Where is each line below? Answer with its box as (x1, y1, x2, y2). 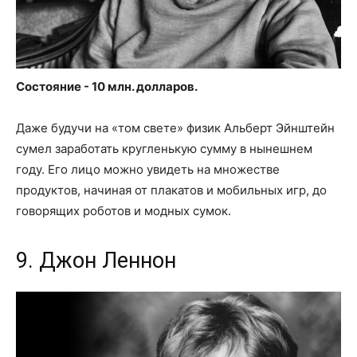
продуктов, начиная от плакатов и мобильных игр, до (16, 182, 327, 198)
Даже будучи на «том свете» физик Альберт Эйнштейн (16, 120, 335, 136)
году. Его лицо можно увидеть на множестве (16, 162, 280, 178)
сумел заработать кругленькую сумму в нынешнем (16, 141, 312, 157)
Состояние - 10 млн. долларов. (16, 79, 198, 95)
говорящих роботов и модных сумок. (16, 203, 231, 219)
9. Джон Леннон (16, 248, 176, 274)
